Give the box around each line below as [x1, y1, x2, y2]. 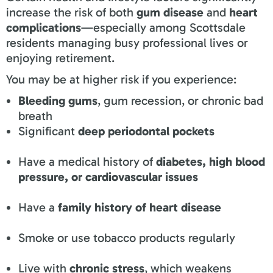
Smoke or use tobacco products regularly [18, 230, 235, 245]
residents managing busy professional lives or [6, 35, 248, 50]
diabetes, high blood [156, 154, 265, 169]
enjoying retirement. [6, 50, 115, 65]
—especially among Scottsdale [81, 19, 246, 35]
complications [6, 19, 81, 35]
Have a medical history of [18, 154, 156, 169]
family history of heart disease [58, 199, 221, 214]
